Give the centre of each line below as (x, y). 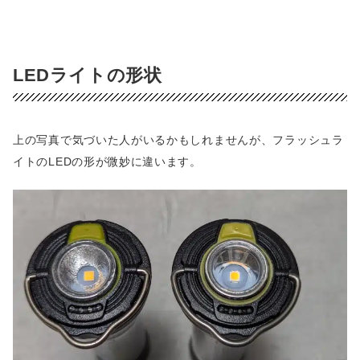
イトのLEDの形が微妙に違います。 (107, 161)
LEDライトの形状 (88, 75)
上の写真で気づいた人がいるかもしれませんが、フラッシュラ (178, 139)
